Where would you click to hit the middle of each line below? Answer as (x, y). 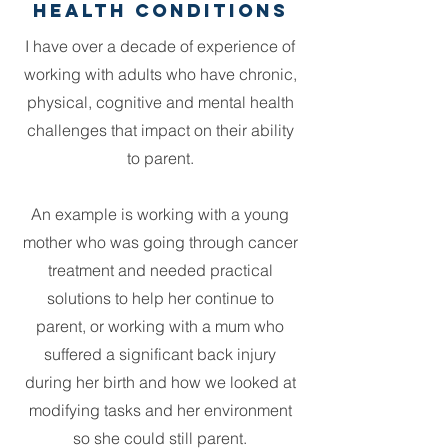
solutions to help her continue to (160, 297)
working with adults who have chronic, (160, 73)
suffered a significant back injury (160, 353)
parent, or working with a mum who (160, 325)
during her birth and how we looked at (160, 381)
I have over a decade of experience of (160, 45)
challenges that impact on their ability (160, 129)
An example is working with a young (160, 213)
